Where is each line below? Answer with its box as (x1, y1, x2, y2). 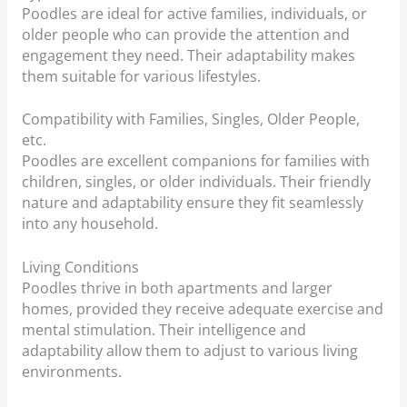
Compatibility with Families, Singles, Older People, (21, 109, 360, 130)
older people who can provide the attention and (21, 24, 350, 45)
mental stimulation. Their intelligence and (21, 320, 306, 341)
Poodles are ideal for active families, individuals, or (21, 3, 367, 24)
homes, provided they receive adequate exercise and (21, 299, 383, 320)
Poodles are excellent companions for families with (21, 151, 370, 172)
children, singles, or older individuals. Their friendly (21, 172, 371, 193)
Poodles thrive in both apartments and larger (21, 278, 333, 299)
